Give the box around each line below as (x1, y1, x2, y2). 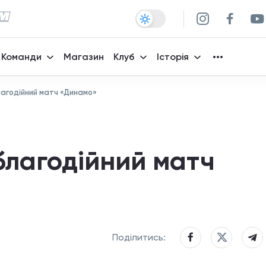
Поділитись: (112, 232, 166, 243)
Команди (1, 51, 42, 62)
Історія (157, 51, 189, 62)
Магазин (64, 51, 104, 62)
